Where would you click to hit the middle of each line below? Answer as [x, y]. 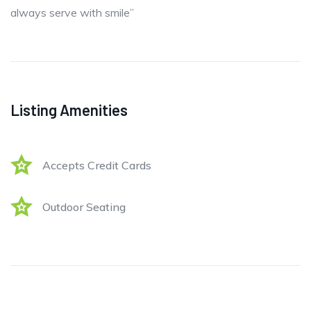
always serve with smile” [72, 13]
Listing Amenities [69, 110]
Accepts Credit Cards [97, 166]
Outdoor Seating [84, 207]
